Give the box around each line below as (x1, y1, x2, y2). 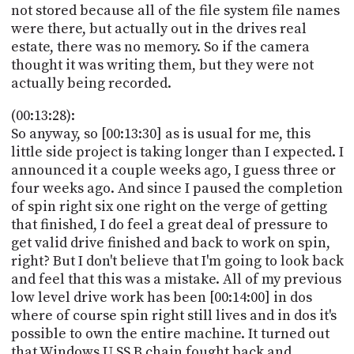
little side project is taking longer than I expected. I (10, 142, 344, 161)
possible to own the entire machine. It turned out (10, 324, 330, 343)
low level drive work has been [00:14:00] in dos (10, 288, 312, 307)
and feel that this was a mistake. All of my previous (10, 269, 341, 288)
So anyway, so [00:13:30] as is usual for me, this (10, 124, 311, 143)
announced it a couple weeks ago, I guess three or (10, 160, 336, 179)
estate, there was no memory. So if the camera (10, 37, 310, 56)
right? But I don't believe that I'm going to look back (10, 251, 344, 270)
